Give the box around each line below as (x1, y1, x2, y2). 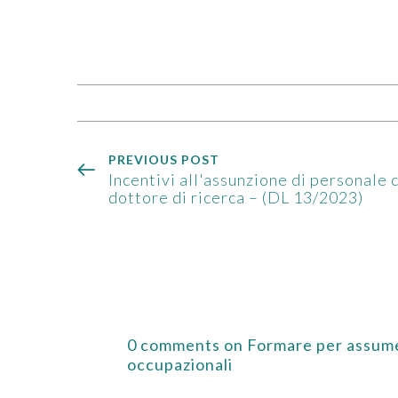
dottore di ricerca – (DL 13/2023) (108, 187, 364, 207)
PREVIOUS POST (108, 151, 220, 167)
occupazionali (127, 354, 234, 374)
